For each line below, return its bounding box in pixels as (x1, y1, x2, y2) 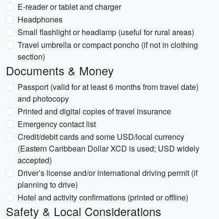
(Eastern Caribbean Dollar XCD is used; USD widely (18, 143, 199, 154)
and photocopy (18, 93, 69, 104)
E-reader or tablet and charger (18, 1, 121, 12)
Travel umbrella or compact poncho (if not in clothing (18, 39, 198, 50)
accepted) (18, 154, 52, 166)
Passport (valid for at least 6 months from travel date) (18, 81, 198, 92)
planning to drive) (18, 179, 78, 190)
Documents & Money (6, 62, 114, 79)
